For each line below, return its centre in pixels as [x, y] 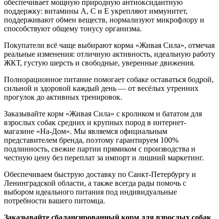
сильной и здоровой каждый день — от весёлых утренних [101, 88]
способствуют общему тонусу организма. [73, 28]
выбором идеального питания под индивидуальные [90, 192]
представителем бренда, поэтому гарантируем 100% [91, 140]
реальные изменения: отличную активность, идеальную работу [109, 54]
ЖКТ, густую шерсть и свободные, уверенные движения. [99, 63]
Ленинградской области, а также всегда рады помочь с [95, 183]
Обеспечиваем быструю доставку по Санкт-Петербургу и [100, 174]
